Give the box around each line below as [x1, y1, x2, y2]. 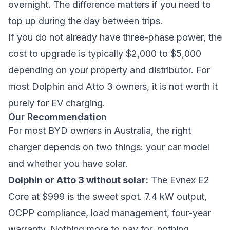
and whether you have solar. [8, 158, 128, 169]
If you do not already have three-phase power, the [8, 32, 222, 43]
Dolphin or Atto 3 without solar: [8, 175, 148, 185]
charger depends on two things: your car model [8, 142, 209, 152]
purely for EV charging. [8, 98, 105, 108]
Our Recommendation [8, 111, 107, 122]
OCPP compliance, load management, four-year [8, 207, 211, 218]
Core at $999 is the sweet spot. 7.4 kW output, [8, 191, 207, 202]
